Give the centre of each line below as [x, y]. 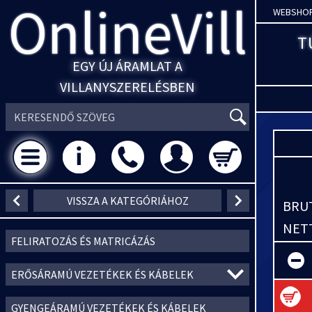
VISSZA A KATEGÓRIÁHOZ [127, 201]
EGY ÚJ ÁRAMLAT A [127, 66]
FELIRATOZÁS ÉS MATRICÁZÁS [83, 241]
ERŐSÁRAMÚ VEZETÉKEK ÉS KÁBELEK [102, 274]
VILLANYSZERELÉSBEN [127, 87]
